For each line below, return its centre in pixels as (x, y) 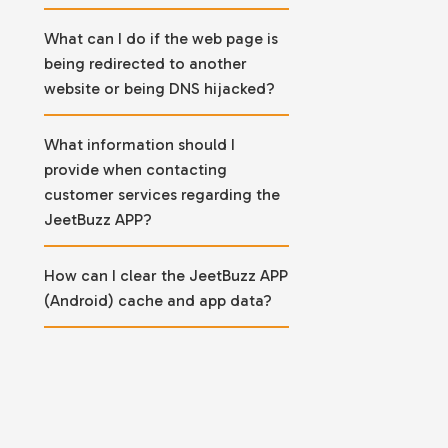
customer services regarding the (161, 194)
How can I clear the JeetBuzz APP (165, 275)
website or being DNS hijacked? (159, 88)
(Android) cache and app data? (157, 300)
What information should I (139, 144)
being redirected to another (145, 63)
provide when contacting (135, 169)
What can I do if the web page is (160, 38)
